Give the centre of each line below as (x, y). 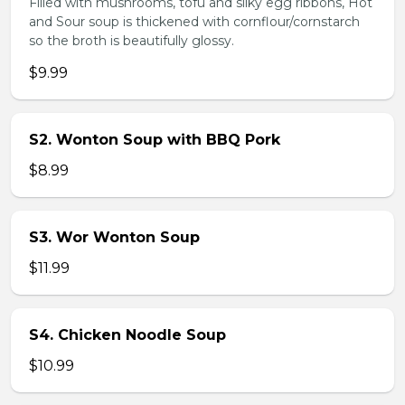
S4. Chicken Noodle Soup (127, 335)
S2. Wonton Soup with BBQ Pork (155, 140)
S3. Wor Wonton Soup (114, 237)
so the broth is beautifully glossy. (132, 41)
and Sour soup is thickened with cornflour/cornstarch (194, 22)
